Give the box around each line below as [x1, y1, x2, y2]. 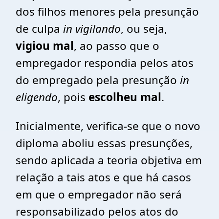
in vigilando [63, 21, 121, 36]
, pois [58, 89, 88, 105]
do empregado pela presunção [16, 72, 180, 88]
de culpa [16, 21, 63, 36]
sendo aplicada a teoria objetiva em [16, 153, 202, 168]
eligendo [16, 89, 58, 105]
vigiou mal [16, 38, 74, 53]
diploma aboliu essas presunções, [16, 135, 193, 151]
